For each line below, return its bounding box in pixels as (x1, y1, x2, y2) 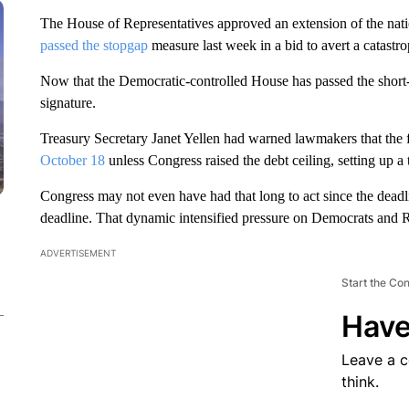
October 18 (39, 152, 105, 168)
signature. (39, 95, 96, 110)
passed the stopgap (39, 37, 152, 53)
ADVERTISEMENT (39, 247, 116, 258)
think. (341, 372, 379, 391)
